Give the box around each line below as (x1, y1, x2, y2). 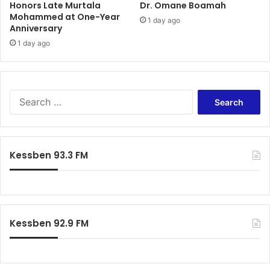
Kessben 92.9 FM (10, 216, 89, 230)
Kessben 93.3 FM (10, 148, 88, 162)
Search (192, 90, 218, 100)
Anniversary (10, 22, 62, 34)
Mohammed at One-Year (10, 10, 120, 23)
